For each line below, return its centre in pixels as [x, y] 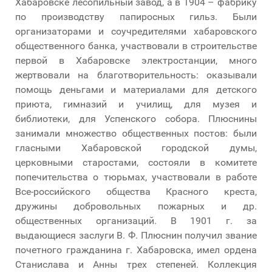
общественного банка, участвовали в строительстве [136, 46]
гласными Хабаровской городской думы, [136, 148]
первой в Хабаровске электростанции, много [136, 60]
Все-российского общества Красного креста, [136, 191]
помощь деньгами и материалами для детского [136, 89]
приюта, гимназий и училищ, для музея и [136, 104]
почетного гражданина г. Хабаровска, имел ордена [136, 250]
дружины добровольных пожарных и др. [136, 206]
